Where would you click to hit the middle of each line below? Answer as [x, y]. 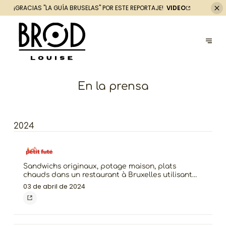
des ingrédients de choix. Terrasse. [85, 184]
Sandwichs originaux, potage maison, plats [99, 166]
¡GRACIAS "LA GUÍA [41, 8]
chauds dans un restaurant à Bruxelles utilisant [107, 175]
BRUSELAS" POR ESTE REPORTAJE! [116, 8]
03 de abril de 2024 [54, 186]
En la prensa [113, 87]
